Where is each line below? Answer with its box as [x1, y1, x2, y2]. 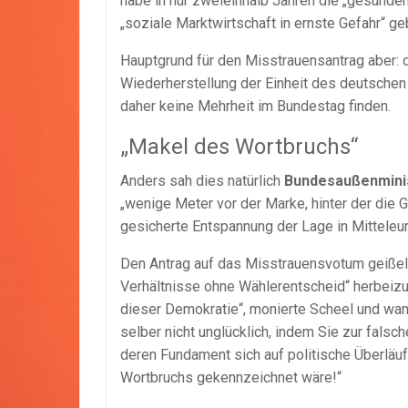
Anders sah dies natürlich [120, 171, 284, 189]
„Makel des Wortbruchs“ [120, 133, 358, 159]
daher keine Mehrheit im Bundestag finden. [120, 97, 391, 115]
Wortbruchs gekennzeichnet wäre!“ [120, 368, 342, 386]
